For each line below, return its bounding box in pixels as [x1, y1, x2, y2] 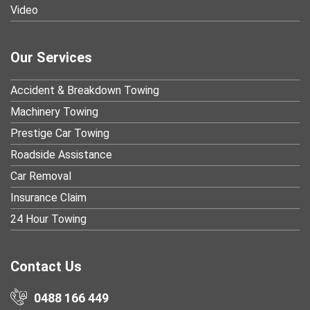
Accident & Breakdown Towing [10, 83, 159, 97]
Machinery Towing [10, 104, 98, 118]
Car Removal [10, 169, 71, 183]
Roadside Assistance [10, 147, 112, 161]
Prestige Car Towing [10, 126, 109, 140]
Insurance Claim [10, 190, 86, 204]
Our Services [10, 48, 92, 66]
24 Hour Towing [10, 212, 86, 226]
